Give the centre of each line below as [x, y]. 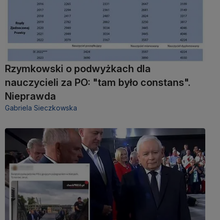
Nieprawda [30, 96]
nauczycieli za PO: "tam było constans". [98, 82]
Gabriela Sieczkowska [41, 108]
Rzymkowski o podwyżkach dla [78, 69]
